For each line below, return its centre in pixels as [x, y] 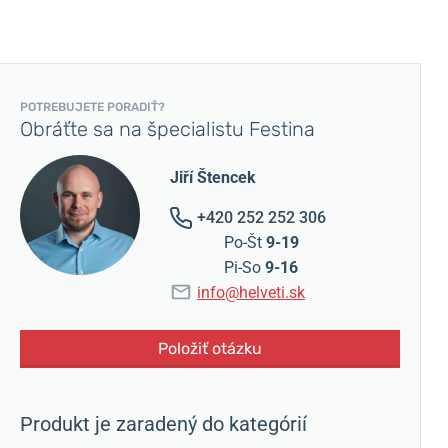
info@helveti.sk [251, 292]
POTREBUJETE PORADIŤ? [92, 107]
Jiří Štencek [213, 177]
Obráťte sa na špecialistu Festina [167, 129]
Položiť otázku [209, 348]
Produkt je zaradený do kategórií [163, 424]
